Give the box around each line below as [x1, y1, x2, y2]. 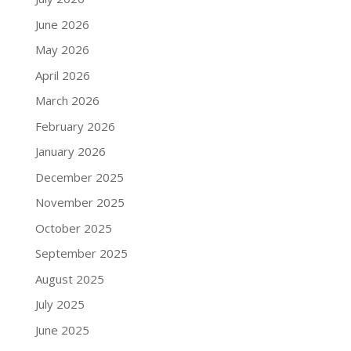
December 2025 [34, 168, 124, 185]
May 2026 [34, 42, 89, 57]
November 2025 [34, 194, 125, 210]
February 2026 [34, 118, 115, 134]
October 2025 [34, 219, 112, 236]
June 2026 [34, 16, 89, 32]
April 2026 [34, 67, 90, 83]
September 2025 [34, 245, 128, 261]
